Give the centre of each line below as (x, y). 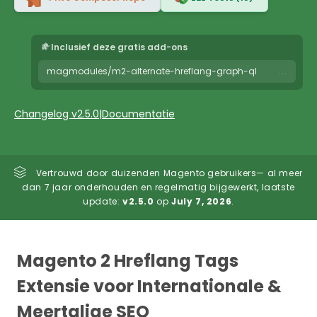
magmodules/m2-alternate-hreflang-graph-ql (152, 71)
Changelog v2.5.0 (57, 114)
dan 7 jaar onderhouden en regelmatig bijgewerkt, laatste (158, 187)
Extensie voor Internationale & (149, 286)
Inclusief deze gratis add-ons (119, 47)
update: (103, 201)
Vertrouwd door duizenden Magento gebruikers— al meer (168, 173)
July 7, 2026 (202, 201)
